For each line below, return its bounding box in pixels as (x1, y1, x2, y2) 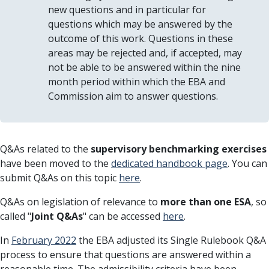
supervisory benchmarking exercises (91, 142, 267, 156)
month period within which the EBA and (48, 75, 225, 88)
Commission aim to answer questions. (48, 89, 218, 103)
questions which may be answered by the (48, 17, 232, 31)
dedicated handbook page (111, 157, 228, 170)
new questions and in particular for (48, 3, 206, 16)
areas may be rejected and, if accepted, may (48, 46, 242, 59)
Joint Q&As (31, 210, 83, 223)
